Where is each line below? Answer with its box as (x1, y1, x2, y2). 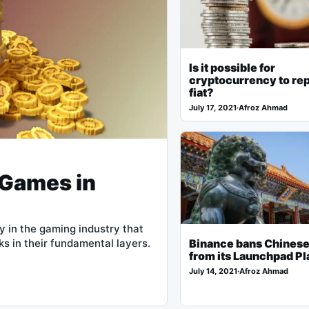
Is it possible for (189, 61, 276, 75)
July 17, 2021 (189, 103, 237, 113)
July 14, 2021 (189, 266, 238, 277)
